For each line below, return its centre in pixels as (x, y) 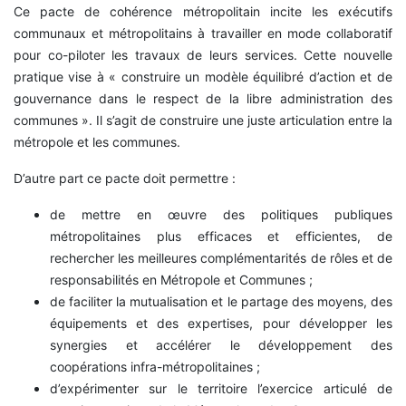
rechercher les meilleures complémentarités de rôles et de (221, 258)
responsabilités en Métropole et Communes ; (181, 280)
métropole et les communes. (97, 142)
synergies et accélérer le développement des (221, 345)
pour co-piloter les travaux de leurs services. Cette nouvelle (203, 55)
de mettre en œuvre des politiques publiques (221, 215)
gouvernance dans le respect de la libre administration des (203, 99)
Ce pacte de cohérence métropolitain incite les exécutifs (203, 12)
